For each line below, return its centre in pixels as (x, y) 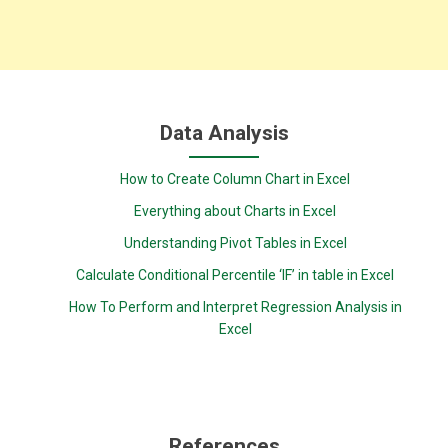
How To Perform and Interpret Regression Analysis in (235, 307)
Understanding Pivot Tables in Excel (235, 243)
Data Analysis (224, 133)
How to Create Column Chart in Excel (235, 179)
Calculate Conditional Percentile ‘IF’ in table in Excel (235, 275)
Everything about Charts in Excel (235, 211)
